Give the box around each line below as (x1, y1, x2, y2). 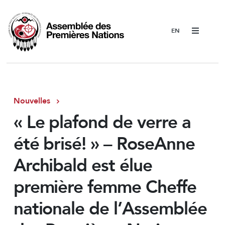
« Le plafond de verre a (13, 110, 191, 135)
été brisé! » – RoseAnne (13, 132, 195, 157)
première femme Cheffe (13, 175, 196, 200)
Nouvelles (13, 95, 50, 106)
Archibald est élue (13, 154, 152, 178)
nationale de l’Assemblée (13, 197, 207, 221)
